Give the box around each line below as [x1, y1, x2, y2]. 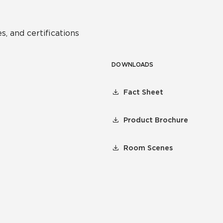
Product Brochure [123, 116, 188, 124]
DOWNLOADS [111, 61, 154, 68]
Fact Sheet [123, 88, 163, 96]
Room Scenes [123, 144, 173, 152]
